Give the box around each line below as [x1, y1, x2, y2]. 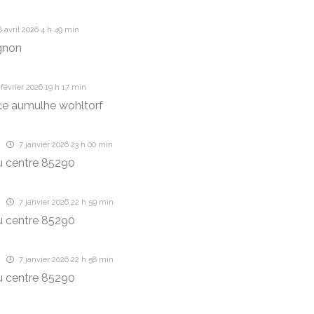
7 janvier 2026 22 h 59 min [16, 198, 114, 207]
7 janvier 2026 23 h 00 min [16, 140, 113, 149]
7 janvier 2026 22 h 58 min [16, 255, 114, 264]
